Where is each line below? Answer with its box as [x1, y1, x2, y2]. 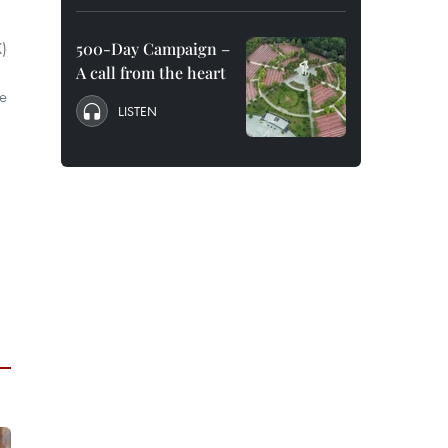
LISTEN [118, 102, 157, 120]
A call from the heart [76, 62, 226, 83]
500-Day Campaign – [76, 38, 230, 59]
